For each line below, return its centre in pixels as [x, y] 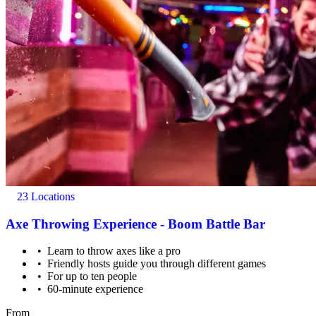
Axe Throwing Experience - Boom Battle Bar [135, 224]
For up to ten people [92, 276]
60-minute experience [96, 289]
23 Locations [44, 197]
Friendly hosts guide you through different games [157, 264]
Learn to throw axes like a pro [114, 251]
